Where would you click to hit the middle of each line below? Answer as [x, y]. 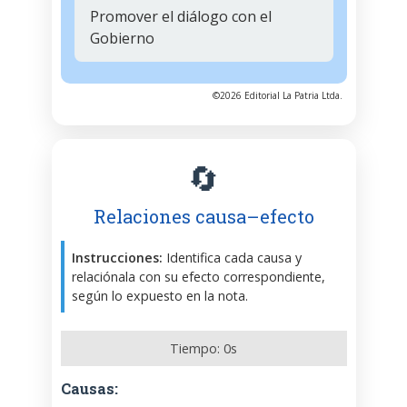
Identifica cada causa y [232, 258]
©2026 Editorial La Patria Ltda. [277, 96]
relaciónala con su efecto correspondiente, [198, 277]
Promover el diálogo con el [180, 17]
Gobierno [122, 39]
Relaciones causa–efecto [203, 217]
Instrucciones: [117, 258]
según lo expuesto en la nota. [159, 296]
